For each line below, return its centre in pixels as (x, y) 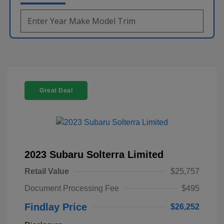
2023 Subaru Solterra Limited (94, 154)
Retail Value (47, 171)
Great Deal (56, 90)
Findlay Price (56, 207)
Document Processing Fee (72, 188)
